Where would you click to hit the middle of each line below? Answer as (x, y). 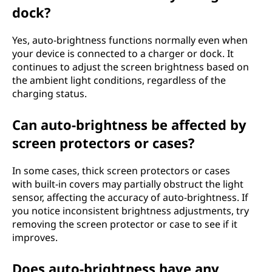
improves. (35, 237)
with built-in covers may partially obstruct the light (128, 184)
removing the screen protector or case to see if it (125, 224)
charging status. (49, 93)
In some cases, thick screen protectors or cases (121, 170)
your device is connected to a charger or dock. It (123, 53)
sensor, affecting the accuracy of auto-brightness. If (130, 197)
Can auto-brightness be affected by (129, 124)
